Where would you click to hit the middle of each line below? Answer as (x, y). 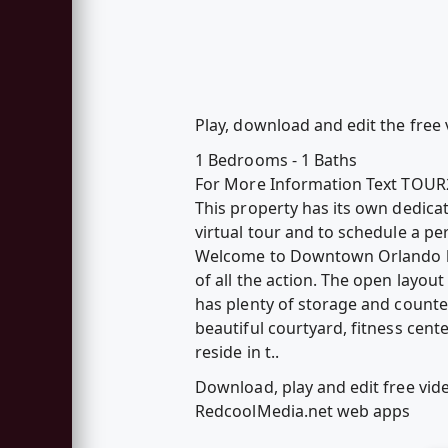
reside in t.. (237, 351)
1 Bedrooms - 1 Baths (276, 159)
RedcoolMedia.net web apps (303, 411)
